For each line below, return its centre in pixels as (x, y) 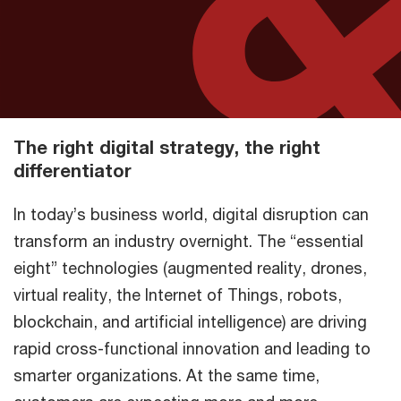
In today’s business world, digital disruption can (191, 214)
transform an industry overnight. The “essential (188, 241)
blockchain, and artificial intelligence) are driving (190, 321)
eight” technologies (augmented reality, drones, (190, 268)
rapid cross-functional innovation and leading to (192, 348)
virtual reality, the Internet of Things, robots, (178, 294)
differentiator (73, 171)
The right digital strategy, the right (167, 147)
